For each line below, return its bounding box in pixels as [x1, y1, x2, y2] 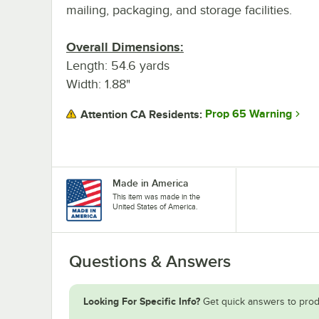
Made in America [113, 177, 189, 189]
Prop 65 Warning [205, 108, 292, 121]
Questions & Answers [69, 251, 231, 271]
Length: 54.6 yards [66, 58, 169, 73]
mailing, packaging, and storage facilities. [66, 2, 292, 17]
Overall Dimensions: [66, 39, 184, 54]
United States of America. [113, 202, 198, 211]
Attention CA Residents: [80, 108, 202, 121]
